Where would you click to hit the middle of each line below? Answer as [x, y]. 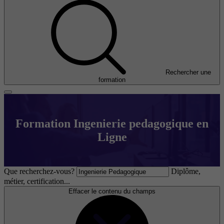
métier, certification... [37, 181]
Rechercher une [188, 72]
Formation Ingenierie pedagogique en [112, 123]
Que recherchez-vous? [39, 171]
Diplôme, [186, 171]
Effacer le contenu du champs [112, 191]
